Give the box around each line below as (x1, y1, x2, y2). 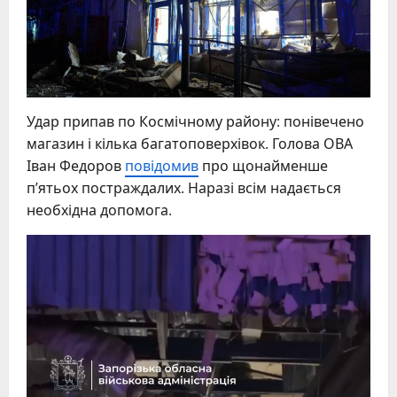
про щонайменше (198, 155, 328, 175)
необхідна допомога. (27, 199, 172, 220)
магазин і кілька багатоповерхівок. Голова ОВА (27, 133, 353, 153)
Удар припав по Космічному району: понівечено (27, 111, 364, 131)
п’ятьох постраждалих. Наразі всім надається (27, 177, 341, 198)
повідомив (125, 155, 198, 175)
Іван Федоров (27, 155, 125, 175)
